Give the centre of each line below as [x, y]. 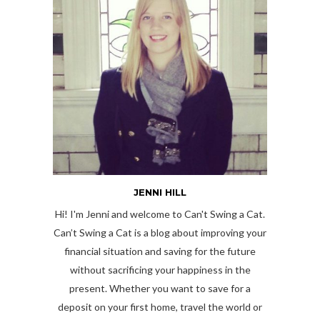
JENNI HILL [160, 192]
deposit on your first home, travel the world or [160, 307]
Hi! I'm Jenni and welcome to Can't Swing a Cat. [160, 214]
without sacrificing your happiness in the [160, 270]
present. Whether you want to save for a [160, 289]
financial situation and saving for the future [160, 251]
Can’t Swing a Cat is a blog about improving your [160, 233]
